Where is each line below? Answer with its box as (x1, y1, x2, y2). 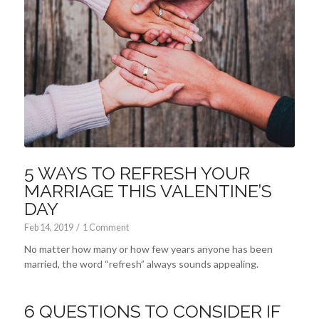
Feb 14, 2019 (23, 222, 73, 234)
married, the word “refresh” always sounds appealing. (23, 258, 258, 271)
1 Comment (82, 222, 129, 234)
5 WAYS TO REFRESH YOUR (23, 162, 250, 184)
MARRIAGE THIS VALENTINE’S (23, 180, 272, 202)
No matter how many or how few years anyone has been (23, 243, 273, 256)
